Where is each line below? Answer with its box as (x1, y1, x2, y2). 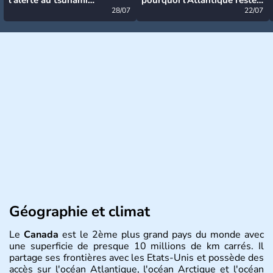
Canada (23, 227, 58, 241)
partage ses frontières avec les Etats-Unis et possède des (9, 250, 264, 264)
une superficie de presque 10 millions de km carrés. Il (9, 239, 264, 253)
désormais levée (9, 5, 77, 18)
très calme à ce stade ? (141, 5, 236, 18)
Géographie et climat (9, 201, 150, 221)
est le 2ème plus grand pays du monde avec (58, 227, 264, 241)
